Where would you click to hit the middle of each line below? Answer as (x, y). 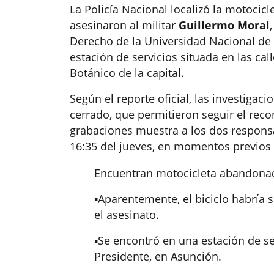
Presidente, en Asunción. (158, 257)
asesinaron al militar (124, 25)
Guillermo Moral (224, 25)
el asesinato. (127, 215)
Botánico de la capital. (127, 73)
